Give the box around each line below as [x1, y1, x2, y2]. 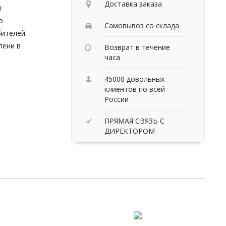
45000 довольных [104, 74, 164, 84]
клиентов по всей [104, 84, 165, 94]
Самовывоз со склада [104, 20, 179, 30]
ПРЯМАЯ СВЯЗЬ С [104, 116, 164, 126]
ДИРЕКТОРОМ [104, 126, 155, 136]
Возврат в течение [104, 42, 170, 52]
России [104, 94, 129, 104]
